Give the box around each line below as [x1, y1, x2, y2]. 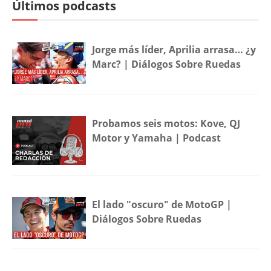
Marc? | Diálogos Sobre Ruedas [92, 57, 241, 71]
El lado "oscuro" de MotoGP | [92, 198, 232, 212]
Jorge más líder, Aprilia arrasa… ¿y [92, 42, 256, 56]
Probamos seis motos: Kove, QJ [92, 116, 241, 130]
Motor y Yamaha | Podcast [92, 131, 221, 145]
